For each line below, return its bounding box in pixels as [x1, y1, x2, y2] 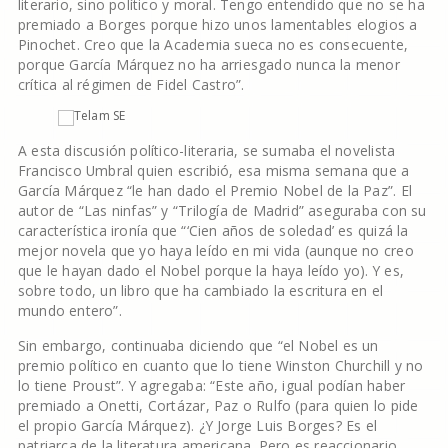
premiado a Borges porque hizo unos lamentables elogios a [17, 15, 418, 34]
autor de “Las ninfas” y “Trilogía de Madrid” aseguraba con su [17, 201, 427, 220]
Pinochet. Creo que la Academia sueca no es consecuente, [17, 35, 409, 54]
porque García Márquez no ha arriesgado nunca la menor [17, 55, 400, 74]
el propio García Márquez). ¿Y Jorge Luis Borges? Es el [17, 416, 378, 435]
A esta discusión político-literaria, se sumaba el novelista [17, 141, 396, 160]
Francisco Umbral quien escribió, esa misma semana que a [17, 161, 410, 180]
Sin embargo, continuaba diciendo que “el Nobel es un [17, 336, 379, 355]
